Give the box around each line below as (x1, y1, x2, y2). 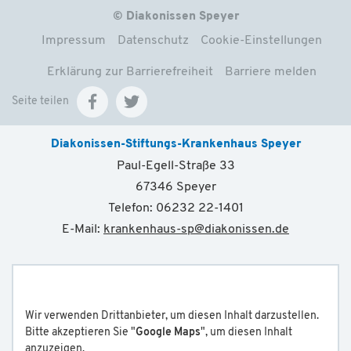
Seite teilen (12, 95, 69, 107)
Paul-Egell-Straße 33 (116, 159, 235, 172)
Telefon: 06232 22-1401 (107, 201, 244, 215)
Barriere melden (224, 65, 317, 78)
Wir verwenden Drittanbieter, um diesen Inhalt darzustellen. (25, 310, 319, 323)
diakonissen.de (204, 223, 289, 236)
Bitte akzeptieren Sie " (25, 327, 136, 339)
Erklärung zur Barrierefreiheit (46, 65, 213, 78)
